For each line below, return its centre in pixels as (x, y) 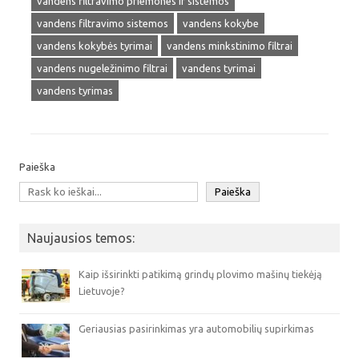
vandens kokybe (221, 23)
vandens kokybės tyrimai (95, 46)
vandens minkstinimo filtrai (230, 46)
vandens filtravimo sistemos (103, 23)
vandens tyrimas (75, 91)
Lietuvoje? (102, 291)
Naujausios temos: (81, 238)
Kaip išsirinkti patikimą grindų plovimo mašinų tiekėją (200, 274)
